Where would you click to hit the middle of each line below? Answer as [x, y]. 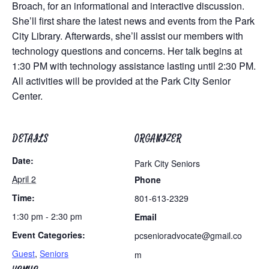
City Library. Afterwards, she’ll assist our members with [128, 36]
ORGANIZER [158, 139]
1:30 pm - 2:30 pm [47, 216]
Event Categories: [49, 235]
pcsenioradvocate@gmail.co [188, 235]
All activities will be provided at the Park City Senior [121, 81]
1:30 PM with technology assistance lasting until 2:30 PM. [134, 66]
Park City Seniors [167, 163]
